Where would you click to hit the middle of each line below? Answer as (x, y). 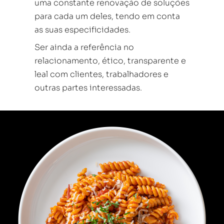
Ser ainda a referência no (84, 47)
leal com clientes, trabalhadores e (101, 74)
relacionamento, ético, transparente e (110, 61)
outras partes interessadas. (88, 88)
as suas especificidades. (82, 30)
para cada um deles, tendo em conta (107, 16)
